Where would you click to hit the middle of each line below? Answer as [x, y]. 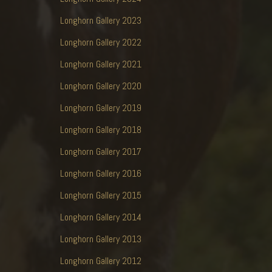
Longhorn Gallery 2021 [101, 64]
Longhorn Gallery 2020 [101, 86]
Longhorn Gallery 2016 [101, 173]
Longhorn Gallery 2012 [101, 260]
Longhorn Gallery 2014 [101, 217]
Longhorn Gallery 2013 [101, 239]
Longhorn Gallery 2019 [101, 107]
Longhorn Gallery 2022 [101, 42]
